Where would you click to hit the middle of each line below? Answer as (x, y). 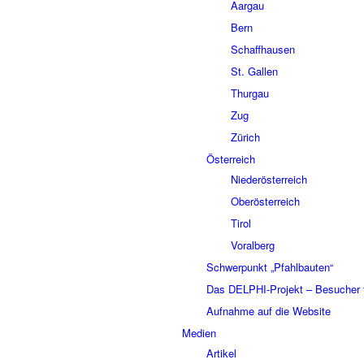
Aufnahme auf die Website (269, 311)
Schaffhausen (263, 49)
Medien (199, 333)
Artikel (221, 353)
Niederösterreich (269, 179)
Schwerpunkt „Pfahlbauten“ (270, 267)
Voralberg (253, 245)
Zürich (245, 137)
